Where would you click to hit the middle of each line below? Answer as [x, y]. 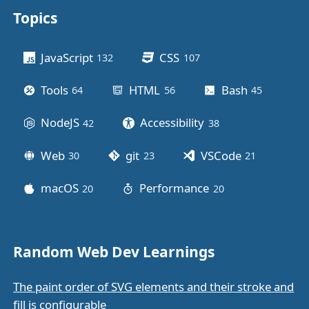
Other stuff [57, 34]
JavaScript [67, 57]
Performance [175, 188]
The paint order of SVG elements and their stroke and [154, 287]
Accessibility [172, 123]
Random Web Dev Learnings [114, 252]
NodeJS [60, 123]
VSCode [221, 155]
